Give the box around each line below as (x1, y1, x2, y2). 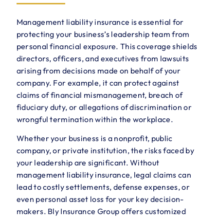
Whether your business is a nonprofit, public (16, 133, 173, 143)
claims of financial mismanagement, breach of (16, 90, 183, 100)
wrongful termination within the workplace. (16, 114, 174, 124)
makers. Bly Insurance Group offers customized (16, 206, 186, 216)
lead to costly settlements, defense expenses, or (16, 182, 190, 192)
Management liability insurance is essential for (16, 17, 184, 27)
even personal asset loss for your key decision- (16, 194, 184, 204)
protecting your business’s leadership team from (16, 29, 190, 39)
